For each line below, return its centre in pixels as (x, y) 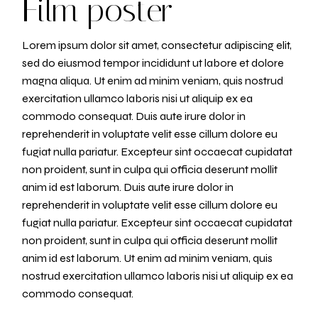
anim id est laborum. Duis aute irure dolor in (128, 187)
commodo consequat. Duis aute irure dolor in (134, 116)
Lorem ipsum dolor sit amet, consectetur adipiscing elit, (157, 45)
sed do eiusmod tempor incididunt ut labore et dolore (153, 62)
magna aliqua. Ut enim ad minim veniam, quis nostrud (153, 80)
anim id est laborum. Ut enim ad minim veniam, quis (148, 258)
